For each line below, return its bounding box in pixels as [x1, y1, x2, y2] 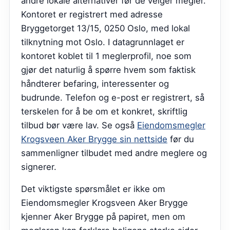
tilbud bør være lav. [21, 120, 99, 130]
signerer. [21, 161, 56, 172]
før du [167, 133, 194, 144]
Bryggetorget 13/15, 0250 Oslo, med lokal [21, 23, 190, 33]
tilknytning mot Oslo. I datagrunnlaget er [21, 36, 184, 47]
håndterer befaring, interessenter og [21, 78, 169, 89]
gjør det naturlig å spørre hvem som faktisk [21, 64, 196, 75]
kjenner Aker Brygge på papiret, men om [21, 212, 185, 222]
